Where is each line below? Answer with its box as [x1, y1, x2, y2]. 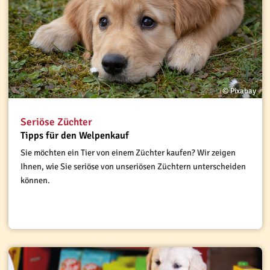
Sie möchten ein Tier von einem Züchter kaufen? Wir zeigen [20, 146, 236, 158]
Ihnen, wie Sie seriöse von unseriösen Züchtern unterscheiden [20, 160, 246, 172]
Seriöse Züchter [20, 115, 92, 128]
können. [20, 174, 52, 186]
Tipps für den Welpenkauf [20, 129, 129, 142]
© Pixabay [222, 86, 256, 96]
